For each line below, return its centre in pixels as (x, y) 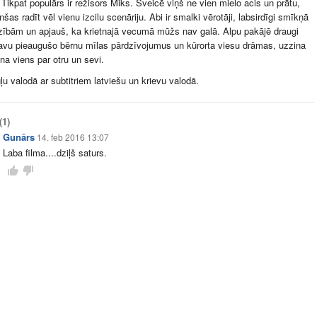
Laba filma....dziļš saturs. (55, 152)
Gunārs (19, 137)
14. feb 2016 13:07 (73, 137)
